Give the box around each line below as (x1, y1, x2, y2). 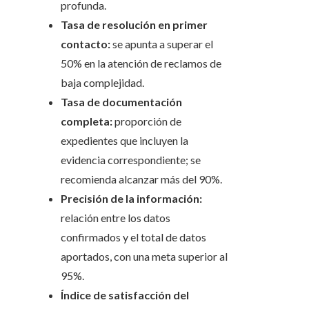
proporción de (112, 114, 181, 128)
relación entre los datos (61, 211, 170, 225)
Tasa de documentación (61, 95, 182, 109)
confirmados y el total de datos (61, 230, 206, 244)
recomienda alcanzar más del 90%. (61, 172, 222, 186)
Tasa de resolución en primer (61, 18, 208, 32)
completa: (61, 114, 112, 128)
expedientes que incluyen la (61, 134, 188, 148)
